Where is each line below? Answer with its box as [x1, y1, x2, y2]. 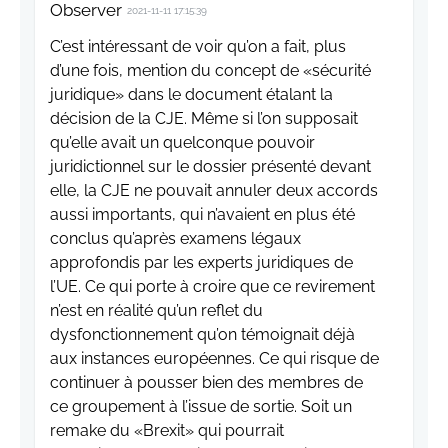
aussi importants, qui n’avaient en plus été [50, 205, 355, 225]
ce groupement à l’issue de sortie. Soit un [50, 397, 352, 417]
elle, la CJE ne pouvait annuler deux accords [50, 181, 378, 201]
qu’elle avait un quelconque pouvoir [50, 133, 315, 153]
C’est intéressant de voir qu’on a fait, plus [50, 37, 346, 57]
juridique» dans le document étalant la [50, 85, 333, 105]
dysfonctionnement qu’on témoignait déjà [50, 325, 355, 345]
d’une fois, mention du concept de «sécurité [50, 61, 371, 81]
